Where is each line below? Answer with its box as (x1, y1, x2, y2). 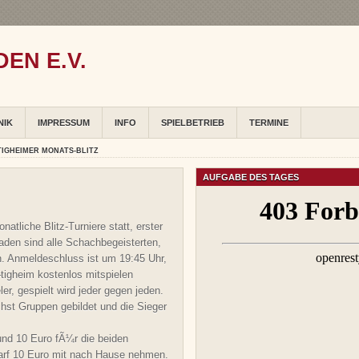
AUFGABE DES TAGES (203, 172, 299, 183)
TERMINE (249, 118, 288, 128)
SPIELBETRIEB (161, 118, 224, 128)
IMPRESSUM (38, 118, 90, 128)
